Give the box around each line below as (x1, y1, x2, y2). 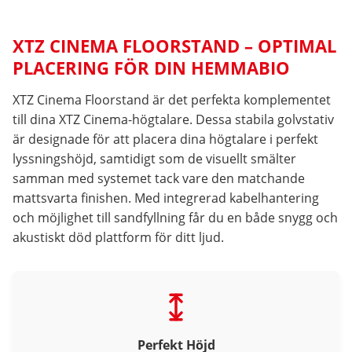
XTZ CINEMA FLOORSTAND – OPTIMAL (13, 34, 336, 58)
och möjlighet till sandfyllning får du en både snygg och (13, 209, 338, 227)
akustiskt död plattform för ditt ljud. (13, 229, 224, 247)
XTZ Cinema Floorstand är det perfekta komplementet (13, 91, 331, 109)
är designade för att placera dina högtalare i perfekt (13, 130, 318, 148)
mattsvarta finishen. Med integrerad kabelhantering (13, 189, 319, 207)
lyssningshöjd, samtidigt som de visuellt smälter (13, 150, 296, 168)
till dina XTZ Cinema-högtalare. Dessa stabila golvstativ (13, 111, 334, 129)
